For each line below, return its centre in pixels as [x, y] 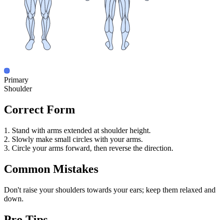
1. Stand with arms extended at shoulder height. [77, 130]
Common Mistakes [51, 169]
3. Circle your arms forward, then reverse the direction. [89, 148]
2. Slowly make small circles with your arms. [73, 139]
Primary [16, 80]
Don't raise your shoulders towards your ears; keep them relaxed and [110, 190]
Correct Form [40, 110]
